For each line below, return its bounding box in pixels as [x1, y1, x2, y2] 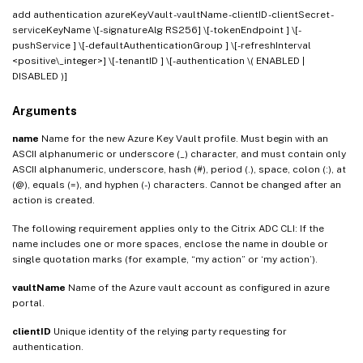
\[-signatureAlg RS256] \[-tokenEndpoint [93, 23, 286, 36]
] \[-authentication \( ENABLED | [160, 54, 305, 66]
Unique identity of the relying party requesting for [51, 325, 287, 337]
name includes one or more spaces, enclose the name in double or [12, 237, 328, 250]
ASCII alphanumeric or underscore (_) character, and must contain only [12, 147, 346, 160]
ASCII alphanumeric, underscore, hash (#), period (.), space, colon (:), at [12, 163, 346, 175]
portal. [12, 297, 45, 309]
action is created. [12, 194, 95, 206]
